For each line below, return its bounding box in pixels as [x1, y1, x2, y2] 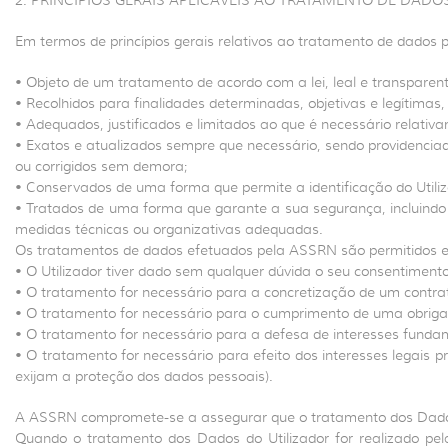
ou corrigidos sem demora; [15, 157, 188, 175]
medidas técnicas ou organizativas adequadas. [15, 220, 323, 238]
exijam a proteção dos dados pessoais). [15, 367, 273, 385]
